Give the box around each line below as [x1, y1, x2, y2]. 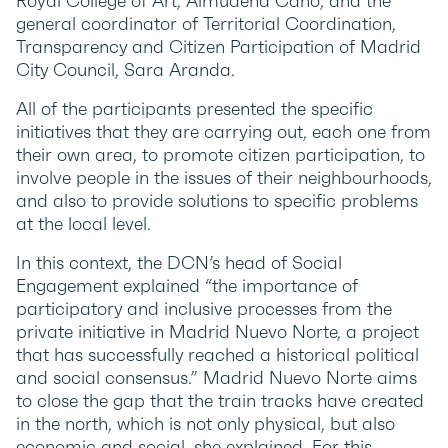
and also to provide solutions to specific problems [16, 189, 418, 212]
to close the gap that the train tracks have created [16, 389, 424, 412]
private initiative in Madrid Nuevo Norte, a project [16, 320, 419, 343]
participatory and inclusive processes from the [16, 297, 392, 320]
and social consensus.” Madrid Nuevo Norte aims [16, 366, 417, 389]
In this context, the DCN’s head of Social [16, 251, 342, 274]
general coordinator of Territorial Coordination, [16, 12, 396, 35]
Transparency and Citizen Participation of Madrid [16, 35, 421, 58]
